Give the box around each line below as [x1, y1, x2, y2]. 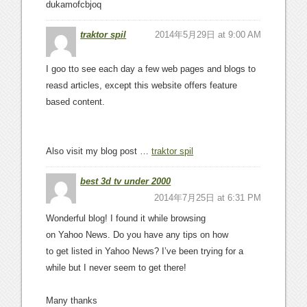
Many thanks [46, 295, 98, 306]
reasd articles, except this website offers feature [46, 80, 238, 90]
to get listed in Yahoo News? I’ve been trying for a [46, 246, 244, 256]
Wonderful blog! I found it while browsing [46, 213, 206, 223]
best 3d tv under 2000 [80, 176, 171, 186]
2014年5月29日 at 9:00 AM [154, 29, 261, 40]
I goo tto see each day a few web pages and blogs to [46, 64, 256, 74]
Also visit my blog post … [46, 146, 152, 156]
